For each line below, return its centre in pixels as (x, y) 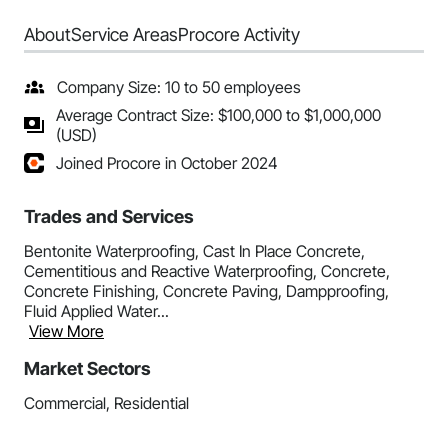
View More (66, 331)
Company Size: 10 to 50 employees (179, 87)
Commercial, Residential (106, 403)
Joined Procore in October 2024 (167, 163)
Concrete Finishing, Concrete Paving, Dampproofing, (206, 291)
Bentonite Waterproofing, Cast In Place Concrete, (194, 251)
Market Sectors (87, 368)
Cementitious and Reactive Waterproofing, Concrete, (207, 271)
